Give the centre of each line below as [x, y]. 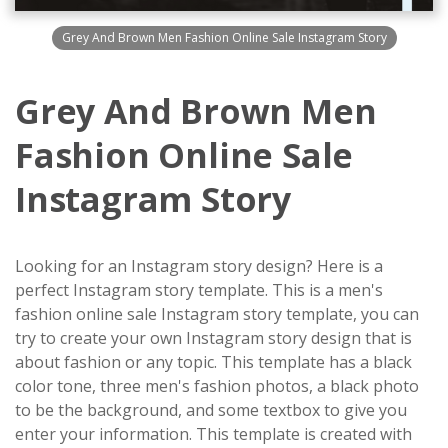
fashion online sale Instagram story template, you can [217, 314]
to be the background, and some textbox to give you [211, 410]
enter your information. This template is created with [213, 434]
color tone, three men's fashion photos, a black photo [217, 386]
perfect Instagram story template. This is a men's [199, 290]
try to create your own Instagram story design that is [213, 338]
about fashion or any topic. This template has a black [213, 362]
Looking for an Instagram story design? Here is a [199, 266]
